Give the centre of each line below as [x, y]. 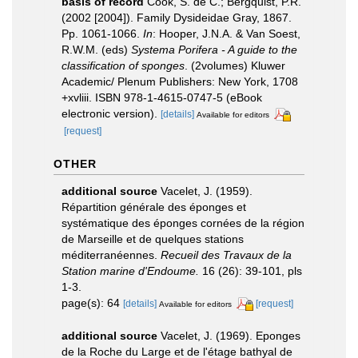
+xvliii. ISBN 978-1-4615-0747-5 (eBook [162, 97]
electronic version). [109, 113]
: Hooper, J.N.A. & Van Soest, [227, 33]
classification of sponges [123, 65]
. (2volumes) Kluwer [235, 65]
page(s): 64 [92, 302]
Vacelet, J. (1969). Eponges [231, 335]
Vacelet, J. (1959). [207, 191]
